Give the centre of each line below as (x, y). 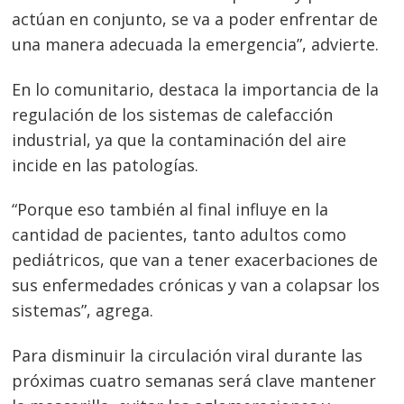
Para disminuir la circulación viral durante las (188, 355)
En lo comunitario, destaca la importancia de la (196, 89)
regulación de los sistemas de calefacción (173, 114)
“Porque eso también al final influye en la (170, 210)
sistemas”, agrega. (83, 311)
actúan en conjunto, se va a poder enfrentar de (195, 19)
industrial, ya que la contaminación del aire (179, 139)
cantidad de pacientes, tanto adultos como (179, 235)
